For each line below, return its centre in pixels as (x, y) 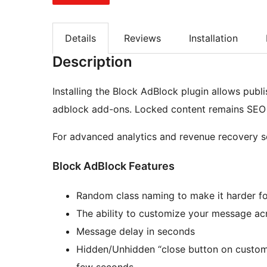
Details (80, 38)
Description (92, 62)
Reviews (142, 38)
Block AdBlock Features (114, 166)
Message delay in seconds (136, 231)
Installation (213, 38)
